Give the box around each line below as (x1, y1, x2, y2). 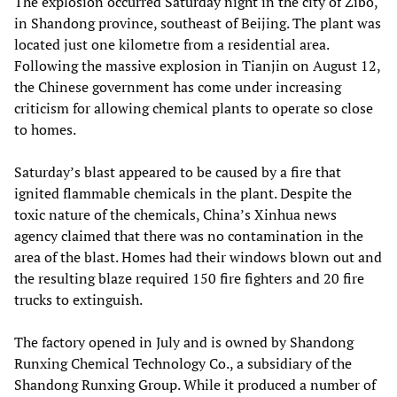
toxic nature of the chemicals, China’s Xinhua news (14, 204, 337, 224)
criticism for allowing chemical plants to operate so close (14, 97, 373, 118)
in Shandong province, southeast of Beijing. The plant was (14, 12, 381, 33)
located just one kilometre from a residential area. (14, 34, 329, 54)
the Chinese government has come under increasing (14, 76, 341, 97)
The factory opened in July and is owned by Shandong (14, 331, 354, 352)
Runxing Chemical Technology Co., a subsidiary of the (14, 353, 352, 373)
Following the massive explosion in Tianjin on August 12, (14, 55, 380, 75)
